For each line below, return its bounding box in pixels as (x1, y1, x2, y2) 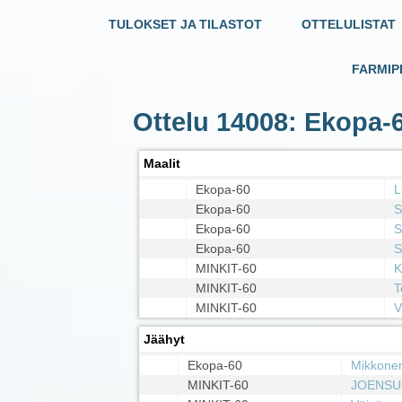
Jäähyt (144, 331, 185, 346)
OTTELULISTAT (301, 17, 396, 32)
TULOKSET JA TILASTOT (109, 17, 262, 32)
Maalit (144, 155, 180, 170)
